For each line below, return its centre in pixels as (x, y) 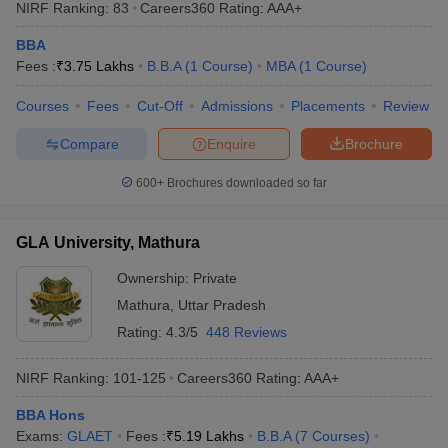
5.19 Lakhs (209, 436)
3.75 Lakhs (99, 66)
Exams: (41, 436)
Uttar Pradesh (222, 305)
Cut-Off (160, 106)
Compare (89, 143)
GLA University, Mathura (108, 242)
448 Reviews (246, 332)
